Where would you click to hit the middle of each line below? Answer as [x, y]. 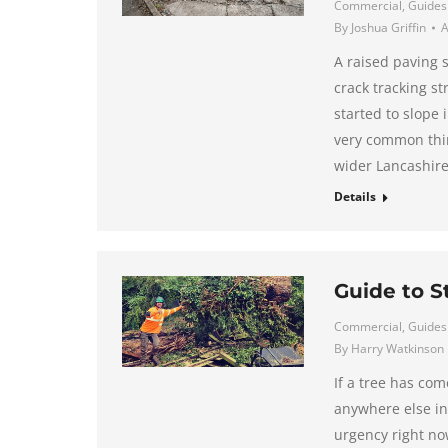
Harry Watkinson [397, 348]
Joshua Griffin [388, 27]
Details [354, 196]
